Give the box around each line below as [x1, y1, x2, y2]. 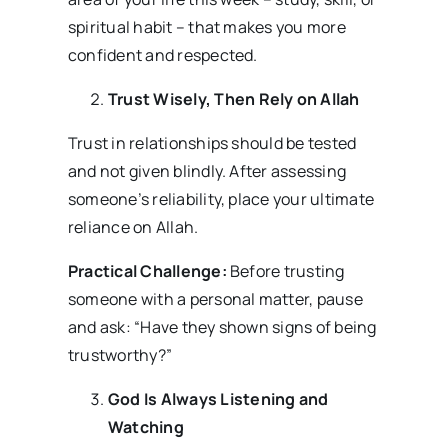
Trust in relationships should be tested [67, 132, 357, 155]
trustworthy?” [67, 344, 173, 367]
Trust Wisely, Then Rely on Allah [107, 88, 360, 111]
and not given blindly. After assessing [67, 160, 347, 183]
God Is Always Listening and [107, 388, 329, 411]
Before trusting [226, 260, 345, 283]
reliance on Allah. [67, 216, 199, 239]
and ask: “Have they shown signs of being [67, 316, 377, 339]
